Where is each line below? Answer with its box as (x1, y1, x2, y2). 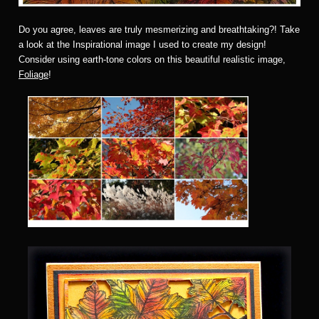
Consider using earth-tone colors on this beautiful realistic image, (19, 54, 286, 66)
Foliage (19, 69, 48, 80)
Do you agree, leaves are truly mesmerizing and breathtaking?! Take (19, 24, 300, 36)
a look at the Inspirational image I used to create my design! (19, 39, 266, 51)
